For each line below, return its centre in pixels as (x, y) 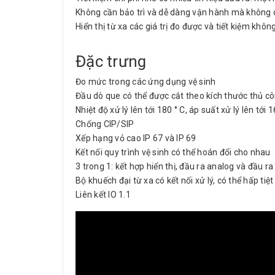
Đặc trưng (111, 61)
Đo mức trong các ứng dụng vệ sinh (146, 82)
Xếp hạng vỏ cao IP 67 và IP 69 (136, 138)
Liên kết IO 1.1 (103, 195)
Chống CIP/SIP (105, 124)
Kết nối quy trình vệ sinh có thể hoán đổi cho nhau (173, 152)
